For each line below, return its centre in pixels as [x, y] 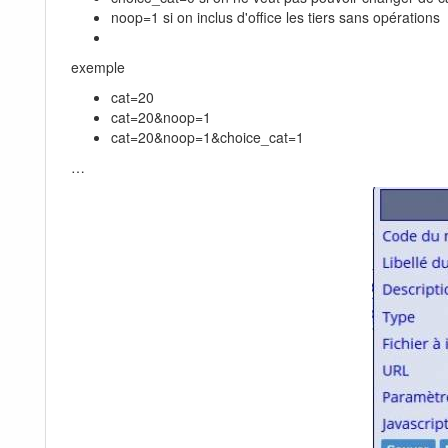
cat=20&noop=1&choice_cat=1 [207, 137]
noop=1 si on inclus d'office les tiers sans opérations [275, 17]
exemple [98, 67]
